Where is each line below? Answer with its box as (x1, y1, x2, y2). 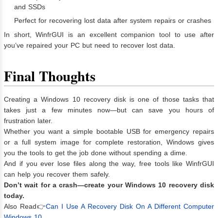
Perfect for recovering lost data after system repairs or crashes (14, 16, 211, 24)
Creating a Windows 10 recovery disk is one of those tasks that (4, 95, 214, 103)
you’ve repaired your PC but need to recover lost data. (4, 41, 175, 49)
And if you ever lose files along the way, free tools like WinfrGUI (4, 159, 214, 167)
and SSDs (14, 2, 45, 11)
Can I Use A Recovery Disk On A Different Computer (46, 202, 214, 210)
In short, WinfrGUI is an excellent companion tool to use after (4, 30, 214, 38)
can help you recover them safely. (4, 170, 110, 178)
